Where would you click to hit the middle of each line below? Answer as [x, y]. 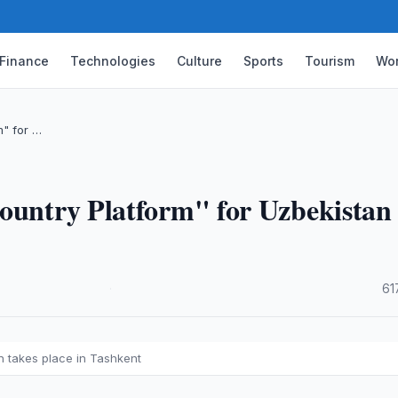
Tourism [330, 60]
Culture [200, 60]
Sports [264, 60]
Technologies [113, 60]
